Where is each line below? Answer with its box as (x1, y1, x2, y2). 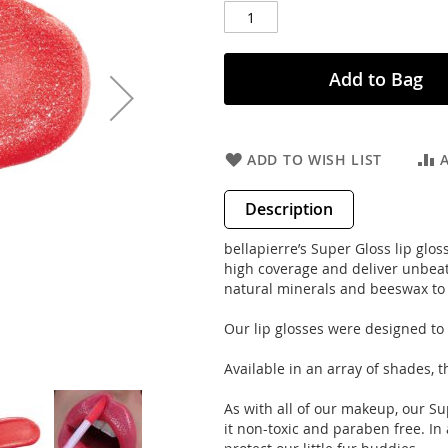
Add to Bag (328, 67, 423, 91)
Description (245, 198, 333, 220)
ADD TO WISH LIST (247, 150, 383, 169)
